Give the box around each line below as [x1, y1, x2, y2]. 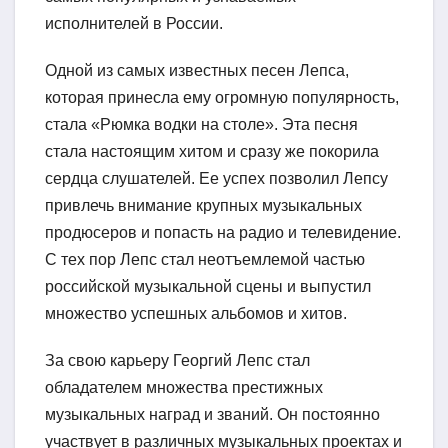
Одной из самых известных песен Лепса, [45, 62, 349, 80]
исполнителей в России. [45, 15, 223, 33]
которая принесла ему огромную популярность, [45, 89, 399, 107]
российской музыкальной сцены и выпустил [45, 278, 371, 296]
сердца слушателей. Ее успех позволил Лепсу [45, 170, 388, 188]
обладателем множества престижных [45, 379, 323, 397]
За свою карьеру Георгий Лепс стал [45, 352, 310, 370]
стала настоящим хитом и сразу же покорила [45, 143, 379, 161]
